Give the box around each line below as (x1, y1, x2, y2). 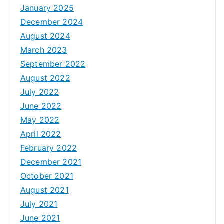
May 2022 (20, 114, 60, 125)
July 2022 (20, 86, 59, 97)
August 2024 (20, 30, 70, 41)
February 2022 (20, 142, 77, 153)
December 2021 (20, 156, 82, 167)
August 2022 (20, 72, 70, 83)
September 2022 (20, 58, 86, 69)
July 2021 (20, 198, 58, 209)
